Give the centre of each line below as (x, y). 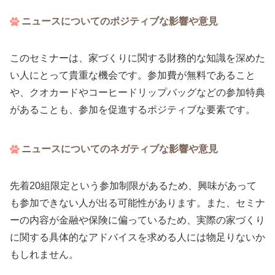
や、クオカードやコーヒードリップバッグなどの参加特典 (137, 93)
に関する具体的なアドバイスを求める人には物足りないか (137, 238)
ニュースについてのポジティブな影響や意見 (120, 21)
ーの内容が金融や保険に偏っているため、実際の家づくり (137, 220)
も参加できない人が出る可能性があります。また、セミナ (137, 203)
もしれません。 (44, 255)
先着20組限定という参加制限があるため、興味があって (133, 186)
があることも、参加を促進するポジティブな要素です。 (133, 110)
